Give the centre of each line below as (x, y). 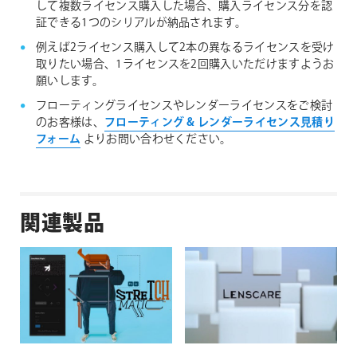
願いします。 (70, 82)
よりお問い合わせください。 (156, 140)
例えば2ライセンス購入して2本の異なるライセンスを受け (185, 48)
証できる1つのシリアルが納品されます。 (141, 24)
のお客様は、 (70, 123)
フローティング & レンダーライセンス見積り (219, 123)
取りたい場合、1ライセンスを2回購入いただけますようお (185, 65)
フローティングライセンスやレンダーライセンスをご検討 (184, 106)
